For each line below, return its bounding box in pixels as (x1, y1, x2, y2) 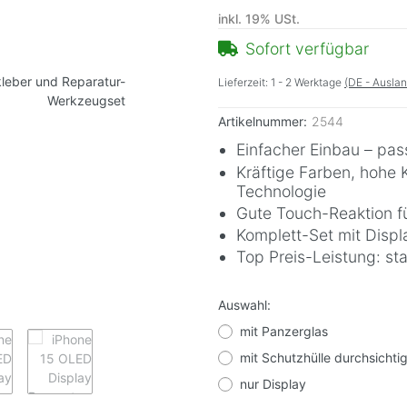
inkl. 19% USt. (218, 11, 300, 27)
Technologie (236, 181, 326, 201)
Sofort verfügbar (245, 39, 369, 59)
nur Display (240, 376, 306, 392)
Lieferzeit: (218, 75, 271, 90)
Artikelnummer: (218, 114, 307, 130)
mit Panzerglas (240, 323, 328, 340)
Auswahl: (218, 297, 274, 313)
